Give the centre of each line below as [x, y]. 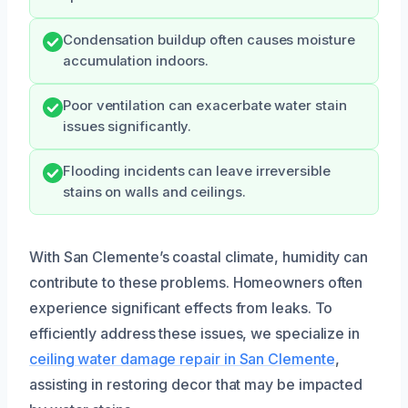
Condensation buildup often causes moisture [209, 40]
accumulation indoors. [136, 61]
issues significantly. [127, 127]
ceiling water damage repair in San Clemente [182, 359]
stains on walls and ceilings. [154, 192]
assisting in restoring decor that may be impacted [196, 384]
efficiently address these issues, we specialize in [195, 333]
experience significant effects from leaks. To [181, 308]
